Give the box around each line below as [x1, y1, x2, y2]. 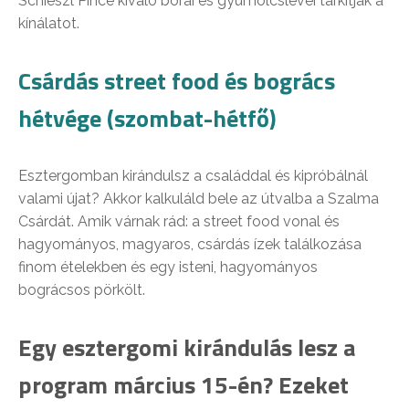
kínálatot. [18, 14, 79, 32]
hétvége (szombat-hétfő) [18, 100, 277, 136]
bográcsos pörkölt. [18, 280, 145, 299]
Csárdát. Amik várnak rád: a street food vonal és [18, 212, 340, 230]
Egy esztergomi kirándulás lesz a [18, 329, 355, 365]
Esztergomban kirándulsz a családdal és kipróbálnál [18, 166, 368, 184]
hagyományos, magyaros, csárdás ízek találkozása [18, 235, 362, 253]
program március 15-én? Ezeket [18, 366, 349, 403]
